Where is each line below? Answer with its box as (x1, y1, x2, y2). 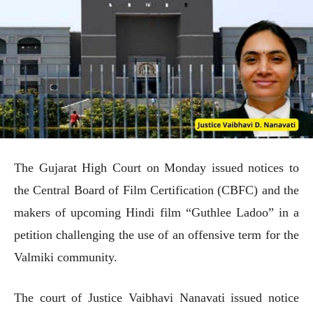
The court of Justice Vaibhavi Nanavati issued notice (14, 290, 299, 305)
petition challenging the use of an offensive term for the (14, 227, 299, 242)
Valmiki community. (14, 249, 117, 264)
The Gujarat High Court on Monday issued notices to (14, 160, 299, 175)
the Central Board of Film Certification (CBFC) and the (14, 182, 299, 197)
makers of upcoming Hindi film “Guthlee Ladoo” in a (14, 205, 299, 219)
